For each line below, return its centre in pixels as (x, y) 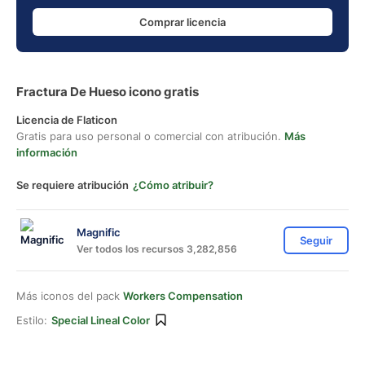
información (47, 152)
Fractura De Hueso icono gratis (108, 92)
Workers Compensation (183, 296)
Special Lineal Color (101, 320)
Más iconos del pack (70, 296)
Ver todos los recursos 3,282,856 (157, 248)
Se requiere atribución (73, 185)
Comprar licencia (182, 22)
